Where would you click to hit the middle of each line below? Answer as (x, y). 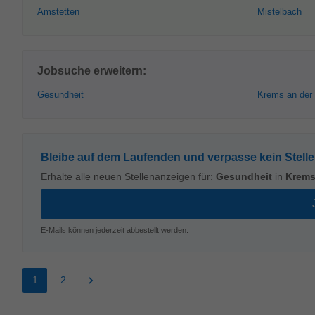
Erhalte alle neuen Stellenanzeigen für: (128, 176)
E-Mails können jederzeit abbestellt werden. (115, 230)
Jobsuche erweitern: (92, 71)
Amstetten (58, 12)
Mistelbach (279, 12)
